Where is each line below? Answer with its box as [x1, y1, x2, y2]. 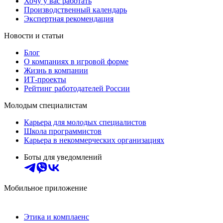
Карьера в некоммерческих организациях [24, 135, 164, 144]
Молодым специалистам [4, 101, 87, 110]
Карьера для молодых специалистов [24, 117, 146, 126]
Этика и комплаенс [24, 212, 89, 221]
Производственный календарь [24, 5, 127, 14]
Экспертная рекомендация [24, 14, 113, 23]
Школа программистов [24, 126, 102, 135]
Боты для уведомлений [24, 152, 102, 161]
